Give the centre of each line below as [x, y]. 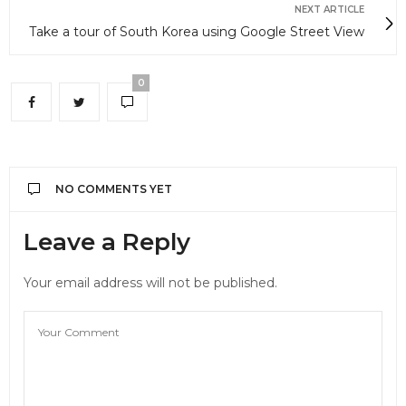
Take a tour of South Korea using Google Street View [197, 32]
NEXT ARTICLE [329, 10]
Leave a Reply [107, 242]
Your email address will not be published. [150, 283]
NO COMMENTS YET [114, 189]
